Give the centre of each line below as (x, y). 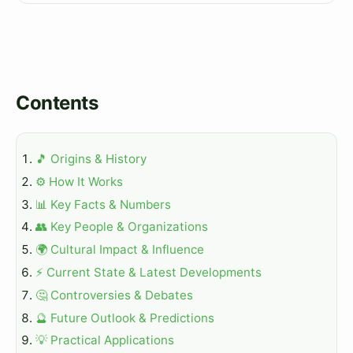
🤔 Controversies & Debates (114, 295)
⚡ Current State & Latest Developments (149, 272)
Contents (57, 103)
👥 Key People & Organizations (122, 227)
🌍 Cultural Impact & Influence (120, 250)
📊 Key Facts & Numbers (103, 204)
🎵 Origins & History (91, 158)
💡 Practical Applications (105, 340)
